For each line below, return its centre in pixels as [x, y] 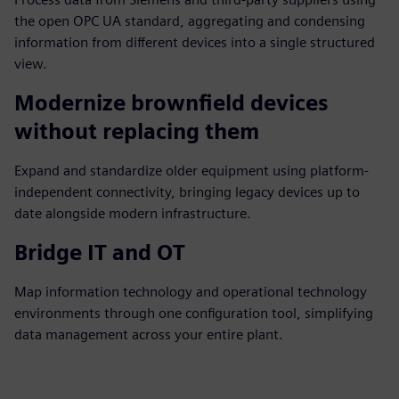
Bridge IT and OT [100, 252]
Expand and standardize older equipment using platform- [191, 171]
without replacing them [137, 131]
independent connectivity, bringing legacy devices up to [187, 192]
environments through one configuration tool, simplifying [194, 313]
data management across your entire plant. [149, 334]
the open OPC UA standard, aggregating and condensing [190, 21]
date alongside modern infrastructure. [133, 213]
